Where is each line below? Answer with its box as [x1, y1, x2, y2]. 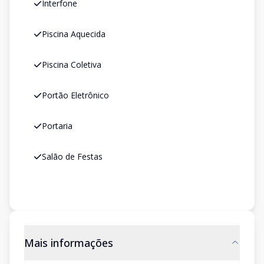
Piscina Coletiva [42, 59, 101, 70]
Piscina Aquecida [42, 28, 105, 39]
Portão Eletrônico [42, 90, 109, 101]
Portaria [42, 120, 72, 131]
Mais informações [24, 236, 113, 250]
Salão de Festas [42, 151, 103, 162]
